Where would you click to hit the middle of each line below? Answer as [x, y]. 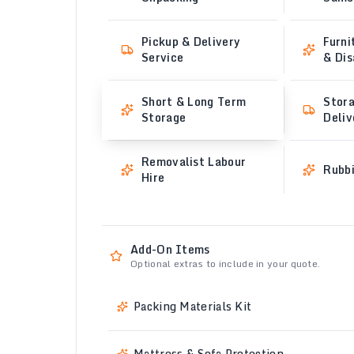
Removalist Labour [194, 162]
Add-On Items [170, 249]
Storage [164, 117]
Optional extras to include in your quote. [226, 264]
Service [163, 57]
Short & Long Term [194, 102]
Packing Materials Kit [193, 306]
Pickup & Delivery [191, 41]
